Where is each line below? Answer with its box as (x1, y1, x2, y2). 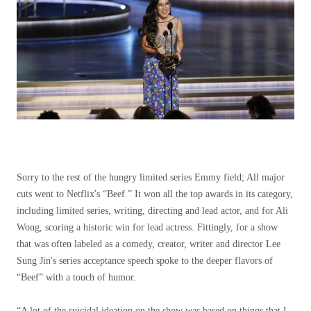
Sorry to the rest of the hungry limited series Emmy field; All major (17, 172, 285, 183)
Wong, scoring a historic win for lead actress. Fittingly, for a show (17, 222, 278, 233)
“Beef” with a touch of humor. (17, 272, 136, 283)
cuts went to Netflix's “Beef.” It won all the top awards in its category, (17, 189, 293, 199)
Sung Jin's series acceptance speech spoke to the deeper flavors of (17, 255, 273, 266)
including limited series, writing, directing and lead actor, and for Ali (17, 205, 288, 216)
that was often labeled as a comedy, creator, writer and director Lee (17, 239, 280, 249)
